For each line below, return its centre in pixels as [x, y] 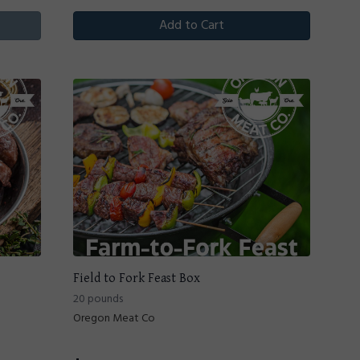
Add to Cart [192, 26]
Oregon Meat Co [114, 319]
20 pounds [98, 300]
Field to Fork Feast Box [137, 279]
